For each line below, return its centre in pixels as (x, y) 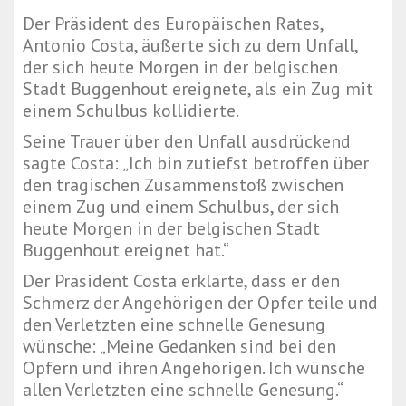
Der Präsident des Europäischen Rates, (173, 24)
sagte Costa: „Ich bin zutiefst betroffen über (196, 164)
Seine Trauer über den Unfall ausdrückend (187, 142)
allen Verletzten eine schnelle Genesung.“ (183, 390)
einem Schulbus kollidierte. (131, 111)
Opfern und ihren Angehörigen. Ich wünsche (194, 368)
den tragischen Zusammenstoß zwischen (183, 185)
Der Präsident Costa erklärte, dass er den (181, 281)
